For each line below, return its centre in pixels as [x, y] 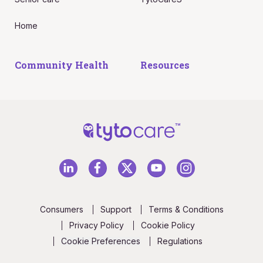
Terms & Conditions [186, 210]
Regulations [180, 241]
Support [116, 210]
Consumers [61, 210]
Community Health [61, 65]
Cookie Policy [168, 225]
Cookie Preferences [101, 241]
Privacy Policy [96, 225]
